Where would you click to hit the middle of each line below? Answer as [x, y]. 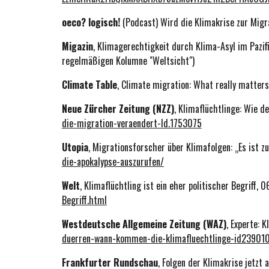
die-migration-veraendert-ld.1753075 [131, 123]
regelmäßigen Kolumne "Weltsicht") [128, 61]
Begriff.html [84, 200]
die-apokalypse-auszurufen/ [113, 162]
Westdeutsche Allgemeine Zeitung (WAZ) [144, 224]
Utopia [75, 147]
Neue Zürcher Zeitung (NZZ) [118, 109]
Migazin [77, 46]
